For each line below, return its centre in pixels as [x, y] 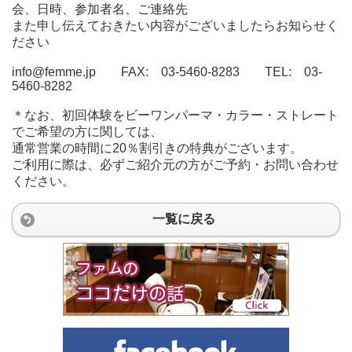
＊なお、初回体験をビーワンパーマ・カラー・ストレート [175, 115]
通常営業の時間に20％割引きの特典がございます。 [157, 148]
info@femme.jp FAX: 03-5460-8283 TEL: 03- [167, 71]
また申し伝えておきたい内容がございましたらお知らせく [175, 25]
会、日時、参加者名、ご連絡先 [100, 9]
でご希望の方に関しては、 [87, 131]
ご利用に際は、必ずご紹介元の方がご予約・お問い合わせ [175, 164]
